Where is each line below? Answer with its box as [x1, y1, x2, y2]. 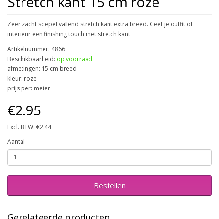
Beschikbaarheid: [7, 54, 57, 63]
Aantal [7, 137, 25, 146]
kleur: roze [7, 74, 37, 83]
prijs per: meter [7, 84, 50, 92]
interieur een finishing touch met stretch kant [7, 29, 130, 38]
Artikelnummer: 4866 [7, 44, 65, 53]
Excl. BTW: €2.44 [7, 122, 51, 131]
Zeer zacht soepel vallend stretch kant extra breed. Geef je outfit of [7, 20, 193, 28]
